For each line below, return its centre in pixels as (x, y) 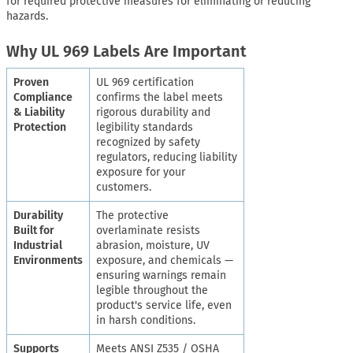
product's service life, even (164, 305)
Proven (31, 82)
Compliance (43, 97)
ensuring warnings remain (161, 275)
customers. (124, 187)
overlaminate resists (148, 230)
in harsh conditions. (146, 320)
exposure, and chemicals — (165, 260)
